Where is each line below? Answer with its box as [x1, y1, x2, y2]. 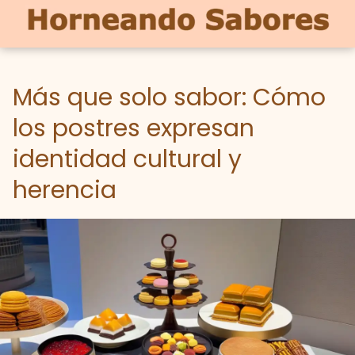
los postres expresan [13, 112, 254, 145]
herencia [13, 174, 116, 207]
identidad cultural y [13, 143, 242, 176]
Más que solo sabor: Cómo [13, 81, 326, 114]
